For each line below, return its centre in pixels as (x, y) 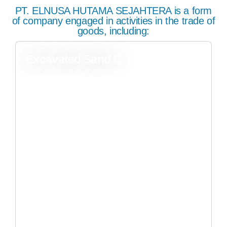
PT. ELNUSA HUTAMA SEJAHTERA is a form (113, 11)
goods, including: (113, 31)
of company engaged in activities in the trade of (113, 21)
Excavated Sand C (74, 60)
